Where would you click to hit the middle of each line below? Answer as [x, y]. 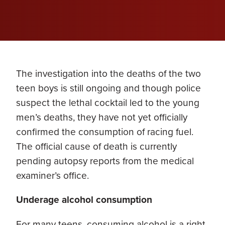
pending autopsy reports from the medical [105, 161]
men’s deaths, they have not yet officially [102, 118]
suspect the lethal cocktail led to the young [108, 103]
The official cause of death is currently [96, 147]
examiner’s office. [52, 176]
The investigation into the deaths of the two [108, 74]
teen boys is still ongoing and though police [108, 88]
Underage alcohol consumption [84, 200]
